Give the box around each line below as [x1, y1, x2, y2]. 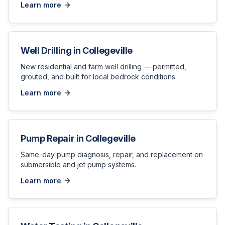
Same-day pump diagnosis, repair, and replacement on [21, 150, 203, 159]
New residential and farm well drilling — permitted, [21, 62, 186, 71]
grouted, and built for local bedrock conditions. [21, 72, 177, 81]
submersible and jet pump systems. [21, 160, 136, 169]
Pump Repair [21, 133, 75, 144]
